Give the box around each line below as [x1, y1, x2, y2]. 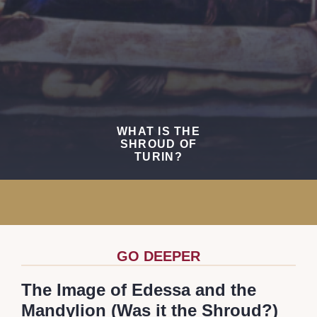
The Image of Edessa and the [21, 280, 256, 300]
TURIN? [134, 151, 183, 163]
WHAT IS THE [116, 125, 201, 138]
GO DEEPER [117, 248, 200, 265]
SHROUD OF [120, 138, 197, 151]
